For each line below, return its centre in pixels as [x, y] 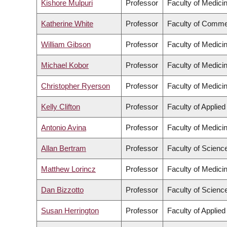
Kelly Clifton [61, 107]
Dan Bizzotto [62, 190]
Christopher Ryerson [75, 86]
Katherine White [67, 24]
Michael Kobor [65, 65]
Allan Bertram [64, 148]
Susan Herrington [70, 211]
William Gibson [66, 45]
